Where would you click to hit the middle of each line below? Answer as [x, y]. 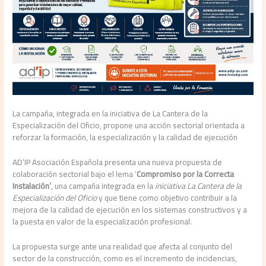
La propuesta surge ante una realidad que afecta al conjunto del [123, 247]
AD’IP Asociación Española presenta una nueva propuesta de [118, 162]
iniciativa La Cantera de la [199, 186]
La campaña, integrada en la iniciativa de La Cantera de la [110, 114]
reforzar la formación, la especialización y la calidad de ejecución [125, 137]
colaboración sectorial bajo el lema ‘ [75, 174]
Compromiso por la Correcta [186, 174]
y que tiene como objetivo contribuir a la [167, 198]
